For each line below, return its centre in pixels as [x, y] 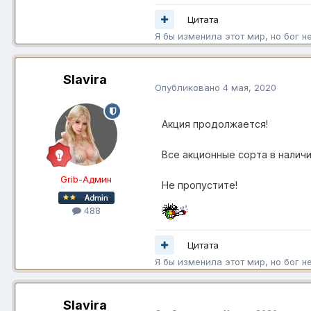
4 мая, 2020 [249, 87]
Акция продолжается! [215, 124]
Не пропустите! [199, 185]
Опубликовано [188, 87]
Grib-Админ [86, 179]
